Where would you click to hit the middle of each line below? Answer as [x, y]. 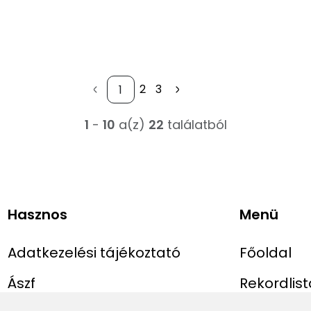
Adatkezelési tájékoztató [94, 253]
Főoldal [265, 253]
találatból [195, 125]
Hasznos [38, 215]
